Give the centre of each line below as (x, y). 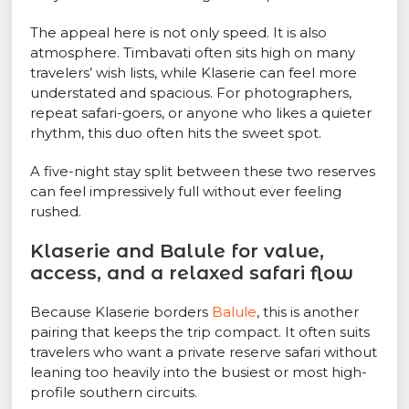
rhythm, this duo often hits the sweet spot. (176, 133)
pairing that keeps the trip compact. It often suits (200, 332)
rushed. (56, 212)
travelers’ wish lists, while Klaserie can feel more (194, 73)
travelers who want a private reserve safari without (204, 352)
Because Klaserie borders (121, 312)
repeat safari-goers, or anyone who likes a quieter (201, 113)
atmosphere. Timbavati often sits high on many (193, 53)
